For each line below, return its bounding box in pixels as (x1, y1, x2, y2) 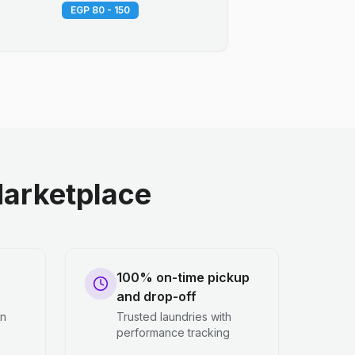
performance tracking (116, 326, 230, 339)
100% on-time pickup (116, 269, 250, 285)
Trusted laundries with (116, 310, 231, 323)
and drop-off (116, 288, 197, 304)
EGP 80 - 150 (71, 4, 130, 16)
